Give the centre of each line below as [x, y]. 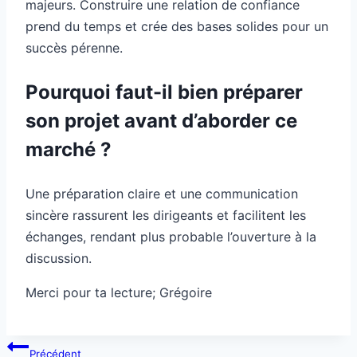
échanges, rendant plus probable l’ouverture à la [171, 236]
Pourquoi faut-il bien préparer [164, 92]
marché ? [69, 149]
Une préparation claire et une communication [162, 193]
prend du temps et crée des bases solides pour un [177, 26]
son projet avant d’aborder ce [161, 120]
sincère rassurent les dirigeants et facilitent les [166, 215]
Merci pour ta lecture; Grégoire [119, 292]
